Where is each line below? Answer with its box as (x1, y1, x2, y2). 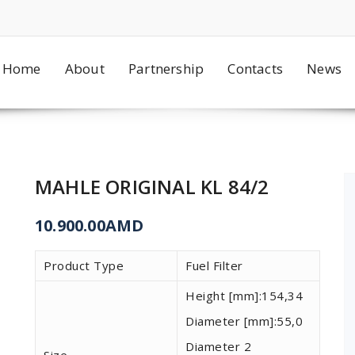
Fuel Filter (185, 258, 243, 273)
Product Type (44, 258, 124, 273)
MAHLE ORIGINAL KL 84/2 (35, 174, 269, 200)
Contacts (227, 59, 283, 78)
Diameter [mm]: (185, 313, 277, 329)
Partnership (128, 59, 204, 78)
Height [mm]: (185, 288, 261, 303)
